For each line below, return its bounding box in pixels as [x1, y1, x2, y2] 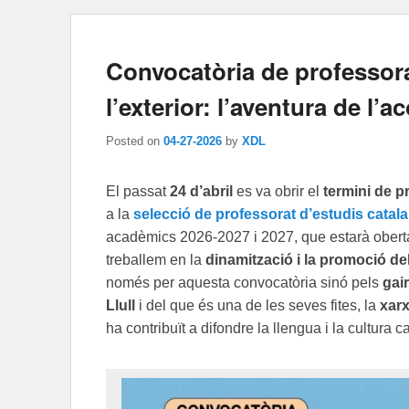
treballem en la [106, 251, 205, 267]
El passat [106, 183, 170, 199]
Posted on [106, 133, 163, 148]
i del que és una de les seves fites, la [135, 297, 380, 313]
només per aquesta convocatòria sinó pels [106, 274, 383, 290]
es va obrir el [233, 183, 323, 199]
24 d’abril [170, 183, 233, 199]
